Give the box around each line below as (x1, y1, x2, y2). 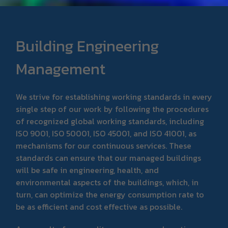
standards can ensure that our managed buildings (16, 151, 201, 164)
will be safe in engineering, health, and (16, 163, 159, 176)
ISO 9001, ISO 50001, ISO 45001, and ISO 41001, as (16, 127, 196, 139)
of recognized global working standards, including (16, 115, 204, 127)
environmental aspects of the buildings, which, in (16, 176, 198, 188)
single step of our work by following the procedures (16, 102, 209, 115)
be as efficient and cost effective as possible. (16, 200, 182, 213)
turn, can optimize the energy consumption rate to (16, 188, 204, 201)
